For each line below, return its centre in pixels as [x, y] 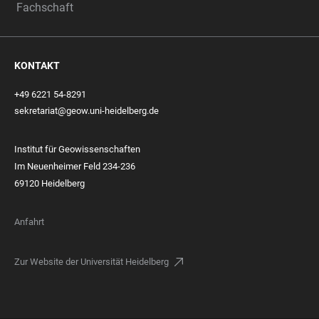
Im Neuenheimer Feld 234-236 [75, 166]
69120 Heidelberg [49, 183]
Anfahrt [29, 222]
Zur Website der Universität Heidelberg [91, 262]
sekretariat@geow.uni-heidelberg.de [87, 111]
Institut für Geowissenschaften [77, 149]
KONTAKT [37, 66]
